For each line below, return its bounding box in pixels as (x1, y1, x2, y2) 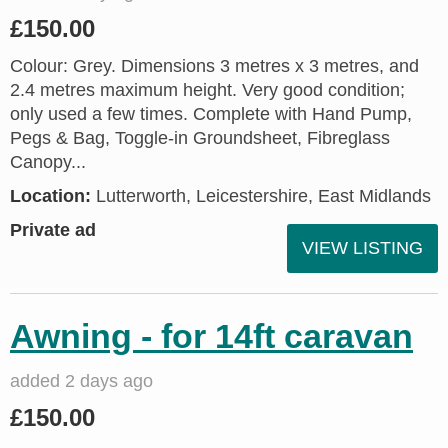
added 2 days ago (10, 371, 153, 391)
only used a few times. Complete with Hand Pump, (10, 104, 412, 124)
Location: (10, 186, 91, 206)
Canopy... (10, 152, 86, 172)
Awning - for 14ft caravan (10, 317, 413, 355)
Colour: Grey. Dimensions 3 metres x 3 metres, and (10, 56, 419, 76)
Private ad (10, 220, 96, 240)
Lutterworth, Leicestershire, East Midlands (91, 186, 431, 206)
